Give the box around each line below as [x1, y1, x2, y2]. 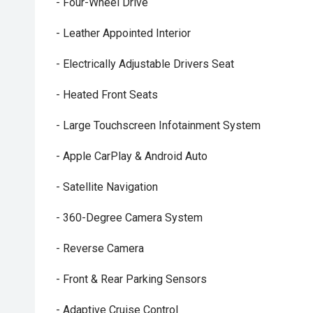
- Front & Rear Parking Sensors [56, 272, 207, 286]
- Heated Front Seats [56, 88, 158, 101]
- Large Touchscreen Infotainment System [56, 119, 261, 132]
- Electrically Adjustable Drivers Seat [56, 57, 234, 71]
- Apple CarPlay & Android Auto [56, 150, 208, 163]
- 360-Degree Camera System [56, 211, 203, 224]
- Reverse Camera [56, 242, 144, 255]
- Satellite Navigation [56, 180, 158, 194]
